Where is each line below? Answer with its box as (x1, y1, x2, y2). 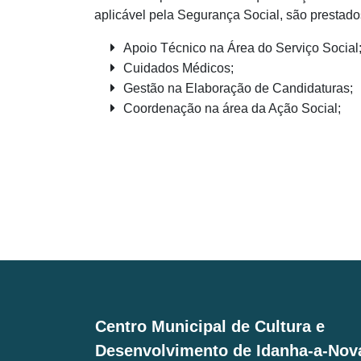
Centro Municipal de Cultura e (95, 317, 325, 335)
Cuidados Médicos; (122, 61, 234, 75)
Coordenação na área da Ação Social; (122, 102, 341, 115)
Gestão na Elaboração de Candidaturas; (122, 81, 353, 95)
